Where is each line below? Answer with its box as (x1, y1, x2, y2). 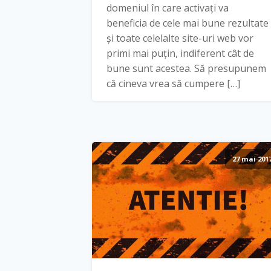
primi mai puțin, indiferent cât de (106, 46, 254, 60)
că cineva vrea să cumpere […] (106, 76, 240, 90)
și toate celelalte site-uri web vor (106, 31, 253, 45)
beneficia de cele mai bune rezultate (106, 16, 269, 30)
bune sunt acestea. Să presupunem (106, 61, 266, 75)
